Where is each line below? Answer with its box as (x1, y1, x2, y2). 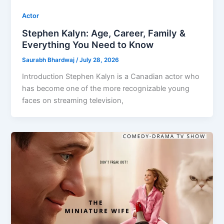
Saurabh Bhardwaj (22, 56, 76, 63)
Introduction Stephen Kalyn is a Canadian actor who (22, 71, 200, 81)
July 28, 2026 (79, 56, 119, 63)
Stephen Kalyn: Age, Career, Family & (22, 27, 186, 38)
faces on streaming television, (22, 95, 124, 105)
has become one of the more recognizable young (22, 83, 190, 93)
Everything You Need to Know (22, 38, 154, 50)
